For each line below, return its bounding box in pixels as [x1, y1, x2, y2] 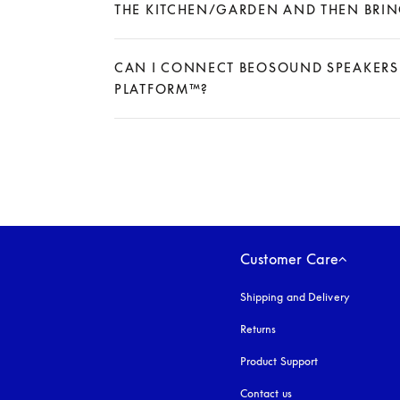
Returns [239, 321, 277, 336]
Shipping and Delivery [239, 289, 350, 304]
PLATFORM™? [114, 80, 209, 96]
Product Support [239, 354, 319, 368]
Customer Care [239, 249, 339, 268]
